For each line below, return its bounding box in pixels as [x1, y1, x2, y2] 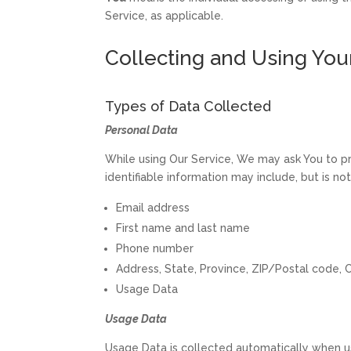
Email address [116, 201, 190, 214]
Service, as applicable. [105, 9, 224, 22]
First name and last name [116, 221, 251, 234]
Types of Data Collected [105, 97, 272, 114]
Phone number [116, 241, 194, 255]
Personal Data [105, 123, 179, 136]
